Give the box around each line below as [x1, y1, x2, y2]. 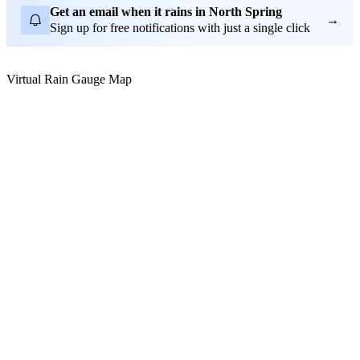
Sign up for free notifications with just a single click [49, 21, 310, 35]
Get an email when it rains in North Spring [49, 4, 282, 18]
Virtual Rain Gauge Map [6, 72, 132, 86]
